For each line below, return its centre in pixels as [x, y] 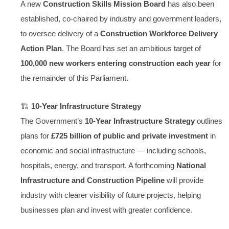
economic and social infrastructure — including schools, [113, 151]
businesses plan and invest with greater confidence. [106, 210]
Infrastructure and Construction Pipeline [93, 181]
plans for [36, 136]
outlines [209, 121]
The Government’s [53, 121]
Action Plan [41, 48]
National [191, 166]
